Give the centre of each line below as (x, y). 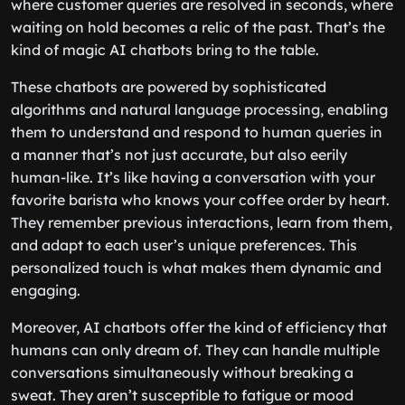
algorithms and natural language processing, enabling (199, 109)
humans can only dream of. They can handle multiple (195, 350)
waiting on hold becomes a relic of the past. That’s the (198, 27)
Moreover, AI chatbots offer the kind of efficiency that (199, 327)
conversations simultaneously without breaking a (182, 372)
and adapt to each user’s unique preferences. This (184, 245)
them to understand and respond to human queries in (197, 132)
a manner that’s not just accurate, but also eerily (179, 155)
